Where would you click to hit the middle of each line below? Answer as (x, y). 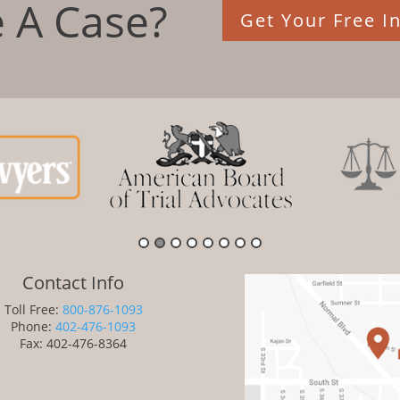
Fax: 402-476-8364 (74, 343)
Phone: (33, 326)
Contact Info (74, 282)
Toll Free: (33, 309)
